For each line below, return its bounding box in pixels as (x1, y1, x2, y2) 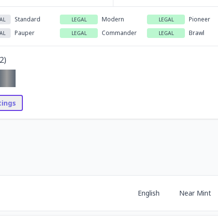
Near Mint (179, 188, 211, 198)
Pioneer (189, 15, 211, 24)
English (137, 188, 160, 198)
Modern (101, 15, 124, 24)
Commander (101, 29, 137, 37)
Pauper (14, 29, 35, 37)
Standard (14, 15, 40, 24)
